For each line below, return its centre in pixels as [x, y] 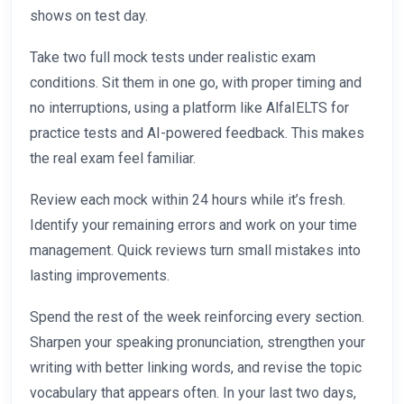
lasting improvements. [100, 276]
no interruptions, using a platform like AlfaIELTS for [189, 108]
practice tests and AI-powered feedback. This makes [197, 133]
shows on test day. [89, 16]
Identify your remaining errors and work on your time [193, 225]
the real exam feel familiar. [113, 159]
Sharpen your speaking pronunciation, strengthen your [197, 343]
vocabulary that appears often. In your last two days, [193, 393]
